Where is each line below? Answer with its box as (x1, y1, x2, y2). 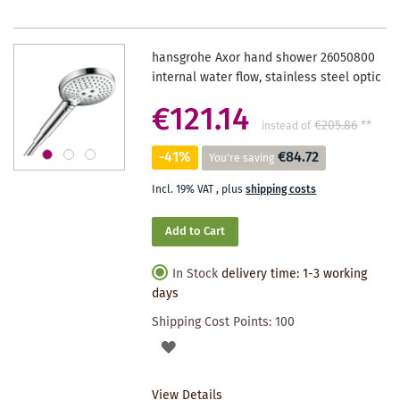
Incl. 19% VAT (152, 180, 217, 198)
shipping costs (246, 180, 317, 198)
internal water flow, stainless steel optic (152, 67, 382, 87)
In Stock (172, 263, 219, 284)
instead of (262, 117, 312, 135)
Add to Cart (165, 221, 226, 241)
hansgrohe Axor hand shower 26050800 (152, 47, 376, 68)
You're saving (209, 149, 275, 167)
